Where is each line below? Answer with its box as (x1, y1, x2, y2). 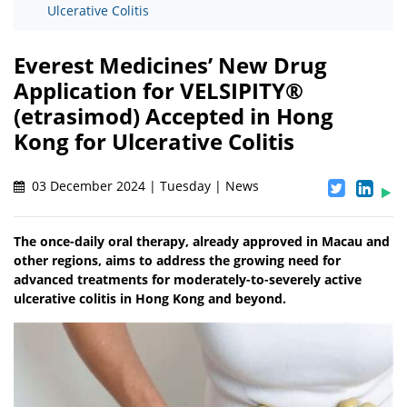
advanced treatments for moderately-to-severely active (14, 271, 362, 289)
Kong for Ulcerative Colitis (14, 126, 294, 157)
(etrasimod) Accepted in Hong (14, 101, 333, 132)
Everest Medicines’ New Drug (14, 50, 327, 81)
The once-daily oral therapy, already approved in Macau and (14, 233, 390, 251)
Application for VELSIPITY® (14, 75, 303, 106)
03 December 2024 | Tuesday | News (28, 177, 259, 195)
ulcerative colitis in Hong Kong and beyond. (14, 290, 286, 308)
